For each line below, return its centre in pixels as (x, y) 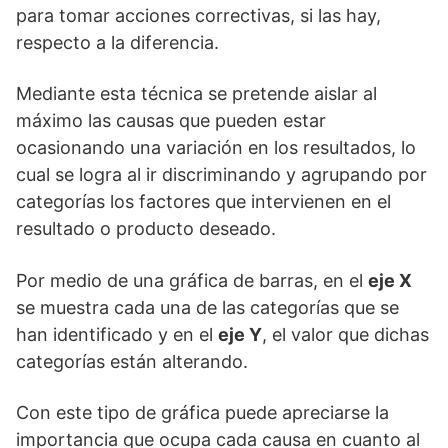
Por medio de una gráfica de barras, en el (192, 280)
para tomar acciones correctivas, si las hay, (198, 15)
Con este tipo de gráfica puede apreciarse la (202, 412)
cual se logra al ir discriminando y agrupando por (221, 174)
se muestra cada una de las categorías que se (207, 307)
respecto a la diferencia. (117, 42)
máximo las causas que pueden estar (171, 120)
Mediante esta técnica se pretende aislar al (196, 93)
